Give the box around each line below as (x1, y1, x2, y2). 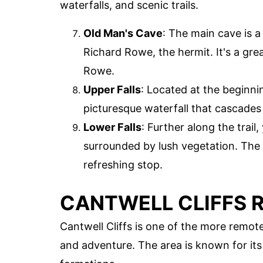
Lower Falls (83, 121, 141, 134)
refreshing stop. (83, 159, 163, 171)
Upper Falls (83, 83, 141, 96)
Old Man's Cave (83, 27, 163, 40)
